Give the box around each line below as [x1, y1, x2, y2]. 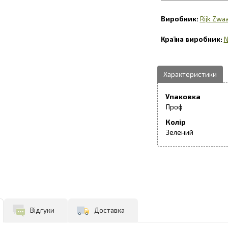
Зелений [165, 128, 193, 136]
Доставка [94, 206, 125, 214]
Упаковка [165, 92, 201, 101]
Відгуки [30, 206, 54, 214]
